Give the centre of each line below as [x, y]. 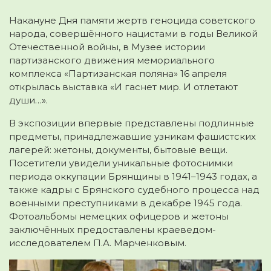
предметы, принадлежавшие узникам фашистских [132, 137]
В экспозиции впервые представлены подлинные [132, 123]
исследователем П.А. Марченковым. [98, 243]
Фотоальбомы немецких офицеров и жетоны [119, 217]
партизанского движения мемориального [112, 60]
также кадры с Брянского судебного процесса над [134, 190]
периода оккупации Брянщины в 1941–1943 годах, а [133, 177]
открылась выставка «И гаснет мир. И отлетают [123, 87]
